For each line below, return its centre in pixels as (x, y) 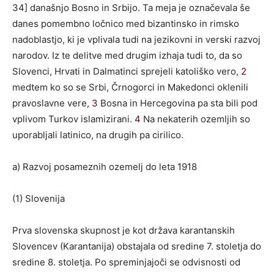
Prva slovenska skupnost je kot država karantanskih (124, 230)
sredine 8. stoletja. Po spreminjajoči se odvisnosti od (126, 262)
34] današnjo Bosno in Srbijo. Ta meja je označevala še (131, 7)
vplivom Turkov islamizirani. (73, 119)
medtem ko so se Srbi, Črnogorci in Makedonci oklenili (130, 87)
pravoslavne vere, (52, 103)
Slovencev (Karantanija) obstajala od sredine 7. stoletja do (137, 246)
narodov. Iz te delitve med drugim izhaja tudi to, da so (127, 55)
